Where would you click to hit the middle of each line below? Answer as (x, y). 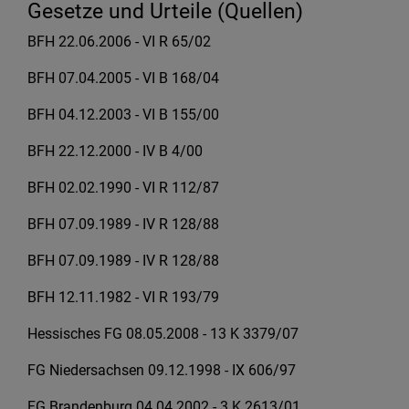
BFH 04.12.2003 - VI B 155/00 (123, 115)
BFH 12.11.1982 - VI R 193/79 (123, 297)
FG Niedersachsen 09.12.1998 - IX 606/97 (162, 370)
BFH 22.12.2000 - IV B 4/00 (115, 151)
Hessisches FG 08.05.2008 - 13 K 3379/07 (163, 334)
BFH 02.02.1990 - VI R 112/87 (123, 188)
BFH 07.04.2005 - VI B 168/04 (123, 78)
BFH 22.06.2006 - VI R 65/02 (119, 42)
